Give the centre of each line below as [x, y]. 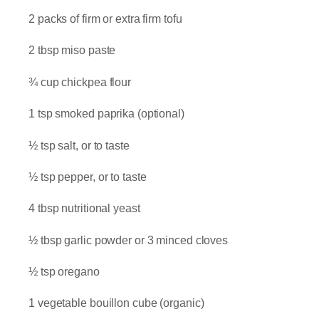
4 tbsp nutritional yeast [84, 209]
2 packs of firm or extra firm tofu [105, 19]
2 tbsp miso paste [72, 51]
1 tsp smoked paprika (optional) [108, 114]
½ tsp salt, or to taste [80, 145]
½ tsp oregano [64, 272]
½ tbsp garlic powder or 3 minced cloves [129, 240]
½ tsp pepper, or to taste [88, 177]
